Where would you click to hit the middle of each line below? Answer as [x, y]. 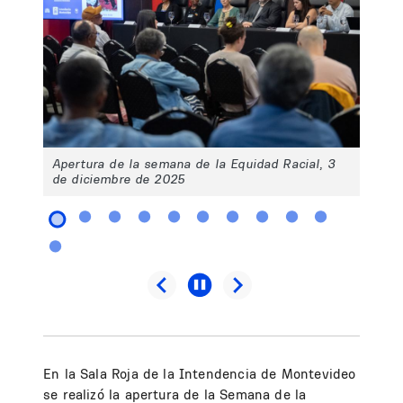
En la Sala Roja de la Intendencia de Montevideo [200, 374]
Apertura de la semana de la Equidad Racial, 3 [193, 163]
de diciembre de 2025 [119, 179]
